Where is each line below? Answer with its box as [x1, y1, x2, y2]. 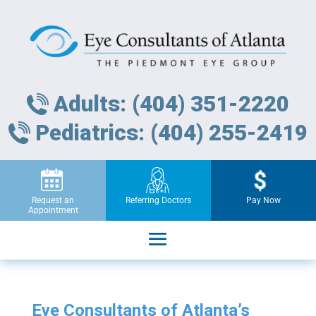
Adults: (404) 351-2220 [54, 91, 290, 118]
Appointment [28, 205, 78, 215]
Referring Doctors [125, 195, 191, 205]
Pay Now [245, 195, 281, 205]
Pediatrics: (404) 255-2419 [35, 119, 308, 146]
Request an [32, 195, 75, 205]
